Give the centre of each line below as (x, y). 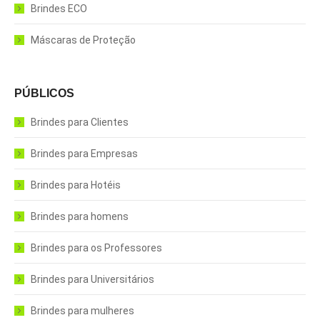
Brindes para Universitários (92, 279)
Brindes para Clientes (80, 122)
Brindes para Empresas (84, 154)
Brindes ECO (59, 9)
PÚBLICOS (44, 93)
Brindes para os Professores (96, 248)
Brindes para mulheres (82, 311)
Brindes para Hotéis (76, 185)
